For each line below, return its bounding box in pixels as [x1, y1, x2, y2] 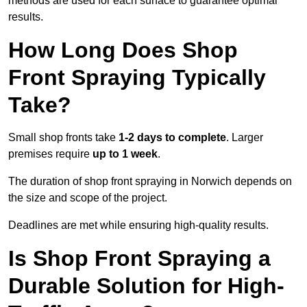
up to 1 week [93, 148, 158, 160]
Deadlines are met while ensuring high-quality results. [8, 219, 269, 232]
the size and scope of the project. [8, 192, 167, 204]
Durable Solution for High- [8, 273, 284, 299]
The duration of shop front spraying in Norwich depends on [8, 175, 292, 188]
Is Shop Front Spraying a [8, 246, 271, 271]
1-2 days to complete [119, 132, 226, 144]
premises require [8, 148, 93, 160]
